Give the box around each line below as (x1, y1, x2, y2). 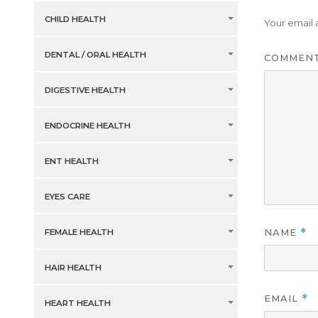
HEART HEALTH (44, 298, 111, 309)
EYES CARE (44, 192, 90, 202)
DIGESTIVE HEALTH (44, 85, 126, 96)
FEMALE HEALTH (44, 227, 114, 238)
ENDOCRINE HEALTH (44, 121, 131, 131)
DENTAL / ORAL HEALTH (44, 50, 146, 60)
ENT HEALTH (44, 156, 99, 167)
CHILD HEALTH (44, 14, 106, 25)
